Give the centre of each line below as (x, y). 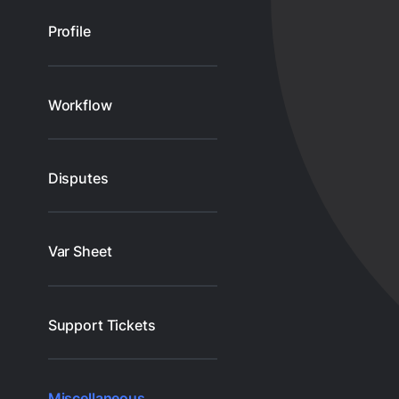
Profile (69, 32)
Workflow (80, 105)
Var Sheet (80, 252)
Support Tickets (102, 325)
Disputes (78, 178)
